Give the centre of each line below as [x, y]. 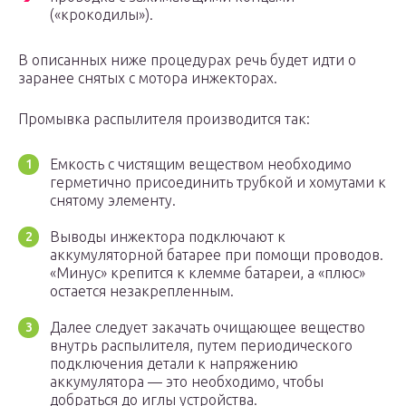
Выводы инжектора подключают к [168, 237]
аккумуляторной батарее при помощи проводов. [217, 255]
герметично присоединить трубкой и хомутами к [218, 183]
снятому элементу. [113, 201]
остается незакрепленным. [142, 291]
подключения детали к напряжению [174, 364]
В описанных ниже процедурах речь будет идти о [187, 60]
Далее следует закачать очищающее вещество [208, 328]
